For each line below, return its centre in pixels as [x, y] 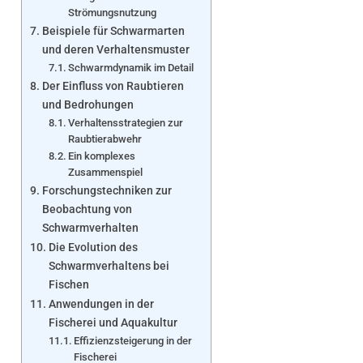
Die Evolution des [93, 247]
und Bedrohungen [88, 105]
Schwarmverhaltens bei [109, 266]
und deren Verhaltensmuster [115, 49]
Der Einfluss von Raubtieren [113, 86]
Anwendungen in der [101, 304]
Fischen [68, 284]
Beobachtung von [87, 209]
